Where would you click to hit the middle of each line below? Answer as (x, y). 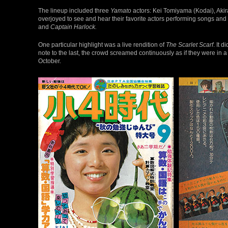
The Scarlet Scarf (190, 44)
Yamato (121, 10)
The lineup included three (74, 10)
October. (50, 61)
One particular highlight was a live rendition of (102, 44)
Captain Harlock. (74, 26)
